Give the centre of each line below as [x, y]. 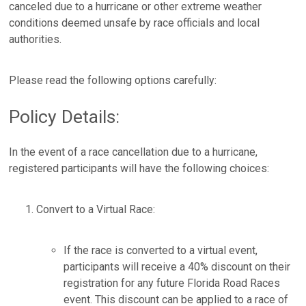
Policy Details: [65, 117]
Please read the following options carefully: [113, 81]
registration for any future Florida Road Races [172, 283]
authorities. [36, 40]
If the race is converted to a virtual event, [161, 251]
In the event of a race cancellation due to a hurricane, [134, 152]
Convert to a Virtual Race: [96, 210]
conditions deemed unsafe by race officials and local [135, 23]
